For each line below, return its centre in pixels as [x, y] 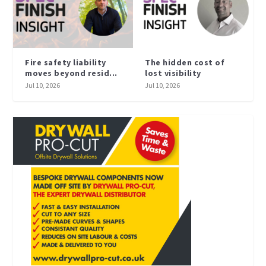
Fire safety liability [66, 63]
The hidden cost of [185, 63]
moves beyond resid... [71, 73]
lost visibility [173, 73]
